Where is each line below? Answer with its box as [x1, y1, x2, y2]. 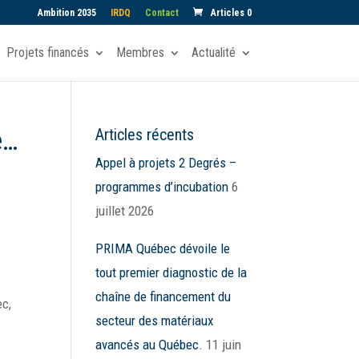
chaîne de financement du [95, 288, 232, 305]
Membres [115, 45, 164, 60]
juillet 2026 [95, 203, 155, 219]
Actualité [191, 45, 236, 60]
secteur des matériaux [95, 313, 214, 329]
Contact [144, 7, 179, 18]
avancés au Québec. [95, 337, 204, 353]
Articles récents [95, 125, 195, 144]
